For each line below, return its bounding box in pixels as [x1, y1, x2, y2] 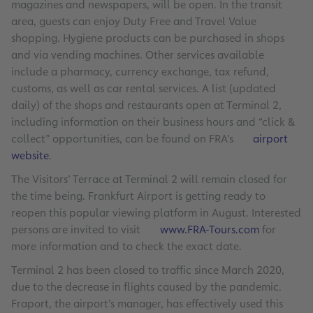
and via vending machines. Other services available [11, 48, 264, 63]
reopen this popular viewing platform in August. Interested [11, 205, 301, 221]
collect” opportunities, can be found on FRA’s [11, 131, 236, 147]
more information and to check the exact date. [11, 239, 242, 254]
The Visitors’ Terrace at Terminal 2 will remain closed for [11, 172, 287, 187]
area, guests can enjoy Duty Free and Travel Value [11, 14, 256, 29]
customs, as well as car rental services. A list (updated [11, 81, 276, 96]
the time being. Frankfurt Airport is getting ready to [11, 189, 265, 204]
